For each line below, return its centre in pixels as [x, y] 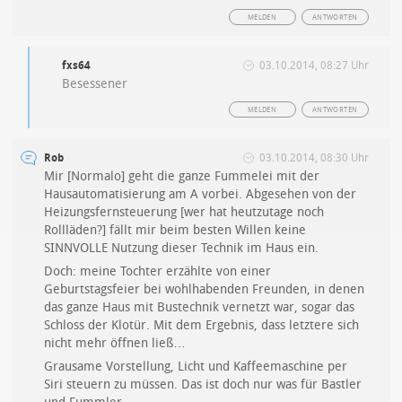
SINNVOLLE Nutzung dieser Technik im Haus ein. [182, 249]
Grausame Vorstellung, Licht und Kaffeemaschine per [196, 367]
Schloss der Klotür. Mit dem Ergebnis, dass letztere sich [202, 326]
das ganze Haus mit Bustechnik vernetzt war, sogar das [200, 308]
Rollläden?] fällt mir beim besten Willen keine [175, 231]
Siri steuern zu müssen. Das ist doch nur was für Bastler [203, 385]
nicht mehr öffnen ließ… [115, 344]
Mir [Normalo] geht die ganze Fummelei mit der [182, 177]
